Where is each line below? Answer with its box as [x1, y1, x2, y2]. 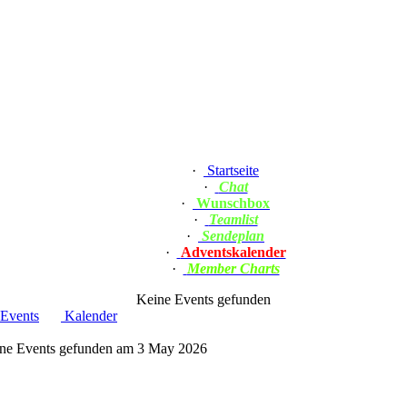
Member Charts [186, 261, 280, 276]
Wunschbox [196, 195, 270, 211]
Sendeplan [202, 228, 264, 243]
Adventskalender [180, 244, 286, 260]
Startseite [207, 163, 259, 178]
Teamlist [208, 212, 258, 227]
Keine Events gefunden [135, 292, 271, 307]
